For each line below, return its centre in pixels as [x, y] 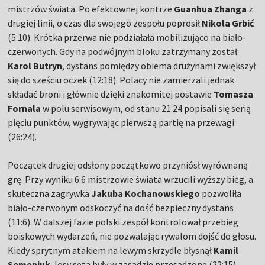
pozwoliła [221, 194]
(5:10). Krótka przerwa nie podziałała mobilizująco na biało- [127, 38]
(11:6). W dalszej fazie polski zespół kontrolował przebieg [123, 222]
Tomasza [234, 94]
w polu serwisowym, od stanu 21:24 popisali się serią [146, 109]
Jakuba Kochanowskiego [146, 194]
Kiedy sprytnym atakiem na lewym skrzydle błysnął [111, 251]
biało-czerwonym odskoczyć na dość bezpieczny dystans [121, 208]
